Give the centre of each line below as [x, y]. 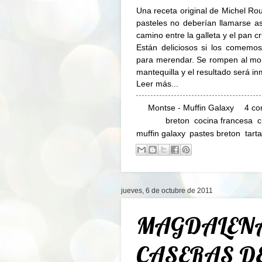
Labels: [151, 120]
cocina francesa [223, 120]
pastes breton [215, 133]
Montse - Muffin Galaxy [191, 108]
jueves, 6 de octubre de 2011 [167, 191]
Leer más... [157, 84]
